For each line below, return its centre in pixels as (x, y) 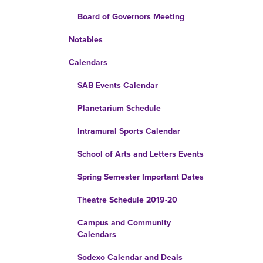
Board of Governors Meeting (131, 17)
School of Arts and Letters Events (141, 154)
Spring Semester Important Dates (141, 177)
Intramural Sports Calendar (129, 131)
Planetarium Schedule (119, 108)
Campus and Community (124, 223)
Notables (86, 40)
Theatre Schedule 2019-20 (127, 200)
